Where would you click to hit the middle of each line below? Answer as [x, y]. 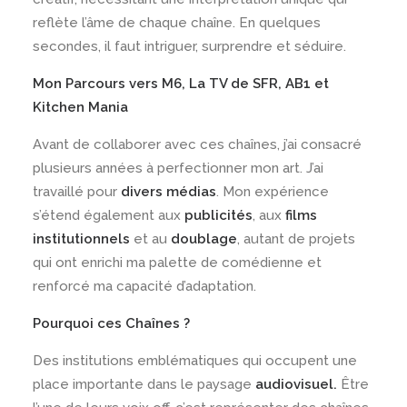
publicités [218, 215]
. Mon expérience [273, 192]
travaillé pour [77, 192]
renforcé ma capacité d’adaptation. [144, 286]
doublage [204, 239]
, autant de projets [296, 239]
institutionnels [81, 239]
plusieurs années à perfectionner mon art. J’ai [178, 168]
